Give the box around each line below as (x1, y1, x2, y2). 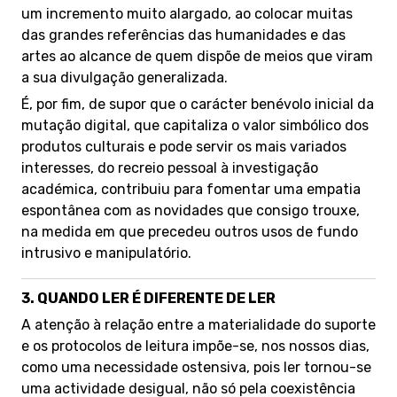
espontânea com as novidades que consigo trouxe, (21, 202, 360, 219)
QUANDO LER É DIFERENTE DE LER (37, 290, 276, 307)
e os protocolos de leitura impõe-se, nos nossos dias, (21, 338, 370, 354)
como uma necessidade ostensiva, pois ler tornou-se (21, 359, 371, 376)
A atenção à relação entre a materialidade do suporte (21, 316, 376, 333)
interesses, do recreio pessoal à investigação (21, 160, 318, 176)
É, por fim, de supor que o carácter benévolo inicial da (21, 96, 374, 113)
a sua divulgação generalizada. (21, 69, 228, 86)
